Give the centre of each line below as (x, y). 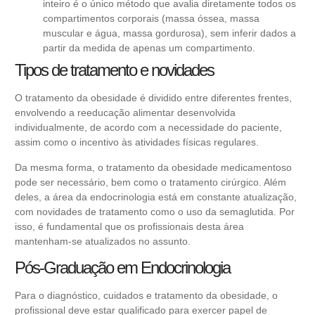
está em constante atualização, (226, 197)
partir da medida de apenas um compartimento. (149, 48)
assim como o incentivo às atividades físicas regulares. (138, 142)
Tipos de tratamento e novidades (114, 70)
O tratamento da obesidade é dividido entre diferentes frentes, (153, 98)
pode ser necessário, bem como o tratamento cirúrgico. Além (150, 182)
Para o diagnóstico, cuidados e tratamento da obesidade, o (146, 296)
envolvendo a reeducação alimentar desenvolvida (125, 113)
